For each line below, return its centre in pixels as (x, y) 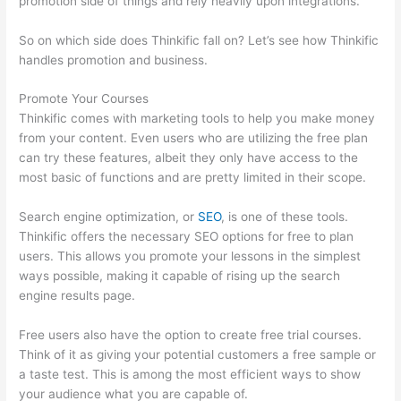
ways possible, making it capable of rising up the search (180, 276)
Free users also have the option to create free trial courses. (191, 335)
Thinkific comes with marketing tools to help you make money (197, 119)
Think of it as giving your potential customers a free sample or (198, 355)
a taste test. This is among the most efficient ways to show (190, 375)
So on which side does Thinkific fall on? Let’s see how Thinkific (199, 40)
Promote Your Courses (84, 99)
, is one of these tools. (285, 217)
